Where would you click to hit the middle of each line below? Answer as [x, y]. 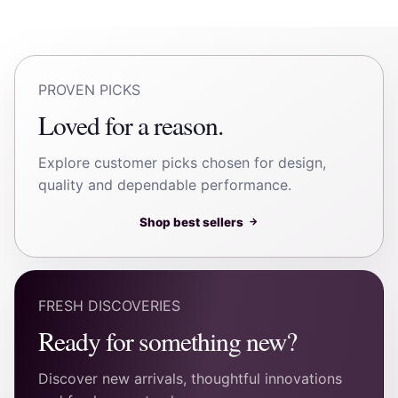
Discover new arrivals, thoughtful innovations [191, 378]
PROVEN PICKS [90, 90]
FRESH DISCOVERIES [110, 305]
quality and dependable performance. [165, 184]
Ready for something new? [167, 340]
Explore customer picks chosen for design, [183, 162]
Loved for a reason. [131, 125]
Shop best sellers [191, 222]
